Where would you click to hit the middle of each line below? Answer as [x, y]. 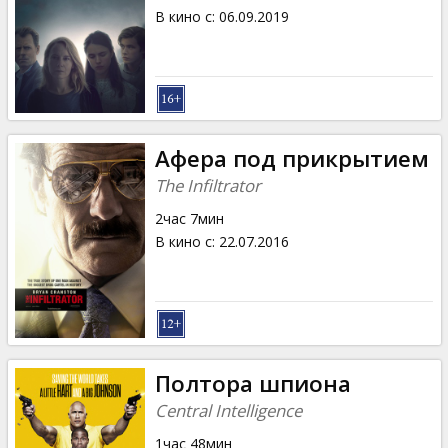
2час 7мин [189, 218]
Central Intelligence [228, 410]
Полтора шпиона [252, 383]
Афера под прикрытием [291, 158]
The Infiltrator [207, 185]
